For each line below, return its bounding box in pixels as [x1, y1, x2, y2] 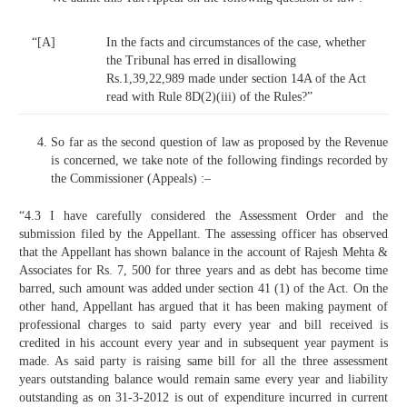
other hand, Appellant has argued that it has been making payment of [19, 300, 388, 314]
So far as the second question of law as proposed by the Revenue [51, 135, 388, 150]
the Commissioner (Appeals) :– [51, 172, 211, 186]
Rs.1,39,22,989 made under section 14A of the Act [106, 72, 366, 86]
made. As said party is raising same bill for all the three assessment [19, 354, 388, 369]
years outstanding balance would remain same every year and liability [19, 372, 388, 387]
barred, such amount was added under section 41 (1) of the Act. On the [19, 282, 388, 296]
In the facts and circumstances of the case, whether [106, 35, 366, 50]
